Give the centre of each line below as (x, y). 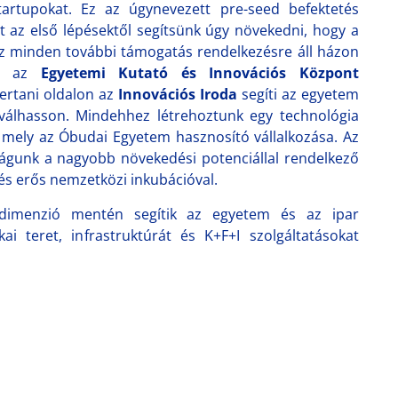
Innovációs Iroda (178, 94)
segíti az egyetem (298, 94)
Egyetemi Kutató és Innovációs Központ (199, 73)
